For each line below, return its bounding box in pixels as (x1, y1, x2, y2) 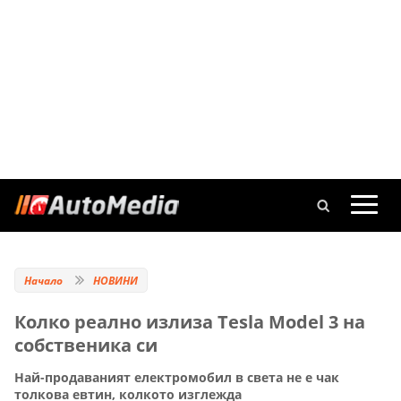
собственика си (14, 333, 158, 357)
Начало (24, 273, 63, 288)
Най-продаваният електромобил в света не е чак (14, 369, 339, 387)
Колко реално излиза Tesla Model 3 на (14, 310, 365, 334)
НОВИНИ (93, 273, 138, 288)
